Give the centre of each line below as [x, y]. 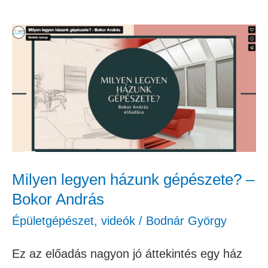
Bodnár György [186, 221]
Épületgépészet [53, 221]
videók [118, 221]
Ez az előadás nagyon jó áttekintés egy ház [127, 254]
